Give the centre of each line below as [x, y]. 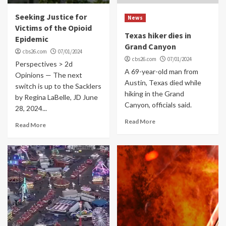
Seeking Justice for [51, 16]
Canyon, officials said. [158, 104]
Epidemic [32, 39]
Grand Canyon [150, 46]
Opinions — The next [49, 75]
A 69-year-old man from [161, 71]
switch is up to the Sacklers [58, 86]
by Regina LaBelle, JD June [56, 97]
